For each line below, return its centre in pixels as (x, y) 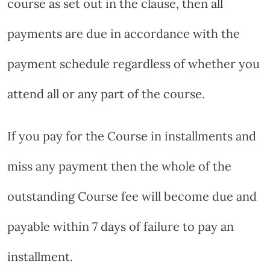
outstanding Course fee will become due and (132, 196)
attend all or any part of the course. (106, 93)
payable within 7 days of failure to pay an (121, 226)
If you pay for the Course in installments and (132, 136)
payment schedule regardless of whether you (133, 63)
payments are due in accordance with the (124, 33)
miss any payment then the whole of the (119, 166)
